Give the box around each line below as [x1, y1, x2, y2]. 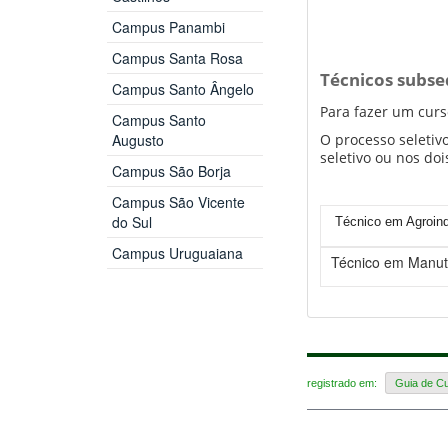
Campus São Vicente [111, 192, 245, 213]
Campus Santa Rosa [111, 48, 243, 69]
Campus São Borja [111, 161, 231, 182]
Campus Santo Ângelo [111, 79, 254, 100]
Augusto [111, 130, 164, 151]
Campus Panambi [111, 17, 225, 38]
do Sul [111, 212, 152, 233]
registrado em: [307, 377, 380, 390]
